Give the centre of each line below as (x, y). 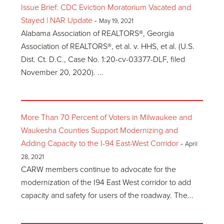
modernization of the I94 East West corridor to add (106, 182)
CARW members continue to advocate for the (99, 169)
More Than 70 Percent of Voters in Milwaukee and (107, 117)
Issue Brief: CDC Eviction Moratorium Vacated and (106, 7)
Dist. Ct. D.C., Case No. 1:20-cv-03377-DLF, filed (103, 59)
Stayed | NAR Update (57, 20)
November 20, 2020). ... (62, 72)
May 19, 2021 (116, 21)
